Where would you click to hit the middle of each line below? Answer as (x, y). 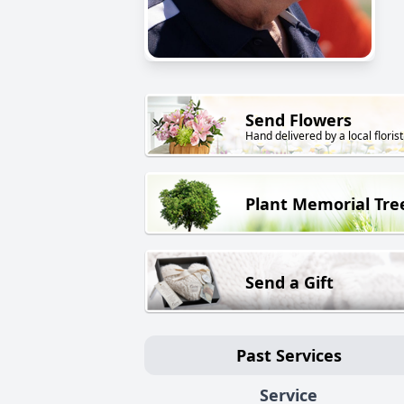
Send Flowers (298, 120)
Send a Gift (289, 282)
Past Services (289, 355)
